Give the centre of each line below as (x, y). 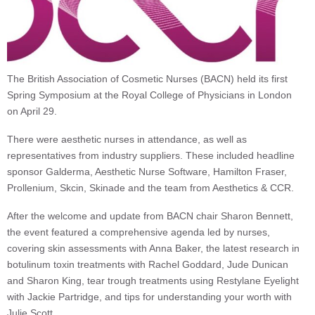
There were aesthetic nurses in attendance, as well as (127, 140)
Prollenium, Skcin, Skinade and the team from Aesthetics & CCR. (150, 188)
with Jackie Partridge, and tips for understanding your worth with (149, 297)
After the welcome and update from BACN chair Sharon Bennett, (150, 216)
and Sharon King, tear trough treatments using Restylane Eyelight (153, 281)
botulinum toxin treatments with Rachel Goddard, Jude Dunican (148, 265)
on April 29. (32, 111)
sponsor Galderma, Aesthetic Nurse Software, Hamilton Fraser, (147, 172)
